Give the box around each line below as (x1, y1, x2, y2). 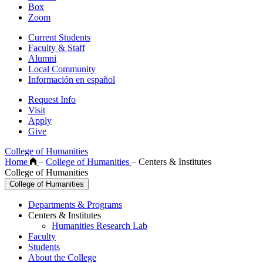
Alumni (28, 53, 56, 64)
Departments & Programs (28, 200, 122, 210)
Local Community (28, 64, 96, 75)
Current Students (28, 32, 90, 43)
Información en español (28, 75, 115, 85)
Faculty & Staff (28, 43, 85, 53)
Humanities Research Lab (52, 221, 147, 231)
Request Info (28, 95, 76, 105)
